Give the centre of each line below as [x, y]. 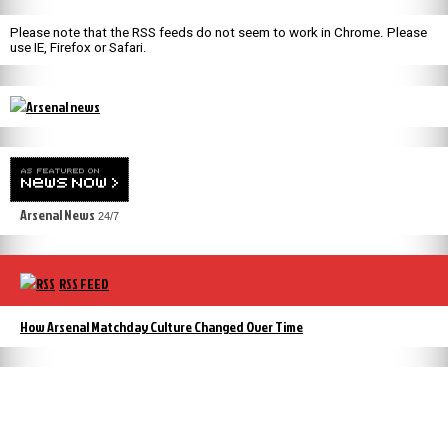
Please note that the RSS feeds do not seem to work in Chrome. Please [218, 33]
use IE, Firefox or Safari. [78, 48]
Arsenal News [57, 214]
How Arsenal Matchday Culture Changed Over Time [161, 326]
